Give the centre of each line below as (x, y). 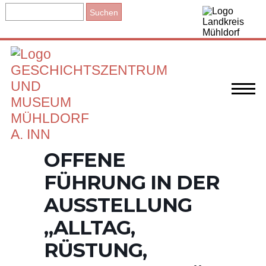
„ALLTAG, (89, 227)
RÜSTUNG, (95, 250)
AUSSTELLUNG (118, 205)
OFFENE (85, 160)
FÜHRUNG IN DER (132, 182)
